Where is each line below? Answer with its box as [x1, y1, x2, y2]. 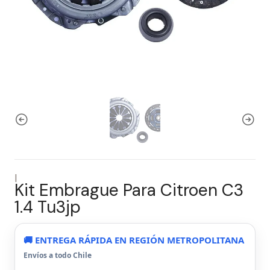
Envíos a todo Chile [24, 250, 92, 260]
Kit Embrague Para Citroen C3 [14, 179, 243, 201]
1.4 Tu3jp [14, 196, 81, 218]
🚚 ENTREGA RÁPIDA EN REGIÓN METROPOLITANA [24, 234, 244, 246]
